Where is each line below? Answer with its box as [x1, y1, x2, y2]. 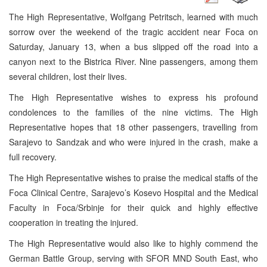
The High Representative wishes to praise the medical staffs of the [9, 171, 258, 184]
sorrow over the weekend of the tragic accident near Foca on [9, 25, 258, 38]
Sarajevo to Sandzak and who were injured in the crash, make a [9, 135, 258, 148]
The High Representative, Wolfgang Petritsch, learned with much [9, 10, 258, 23]
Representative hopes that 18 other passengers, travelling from [9, 120, 258, 133]
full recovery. [9, 150, 57, 163]
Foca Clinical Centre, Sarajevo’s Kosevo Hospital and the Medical [9, 186, 258, 198]
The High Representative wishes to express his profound [9, 91, 258, 103]
